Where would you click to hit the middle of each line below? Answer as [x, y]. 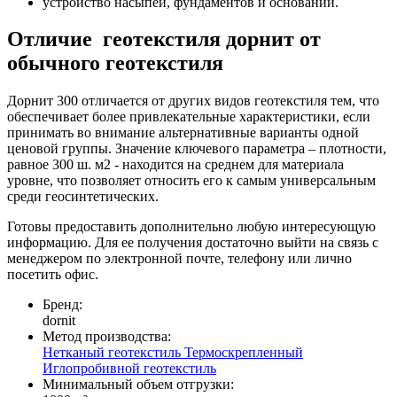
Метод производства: [107, 337]
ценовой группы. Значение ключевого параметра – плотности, [197, 149]
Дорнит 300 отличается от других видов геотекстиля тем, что [193, 101]
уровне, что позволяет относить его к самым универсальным [191, 181]
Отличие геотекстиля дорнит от [164, 39]
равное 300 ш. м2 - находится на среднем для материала [175, 165]
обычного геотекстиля [115, 63]
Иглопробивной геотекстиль [129, 369]
